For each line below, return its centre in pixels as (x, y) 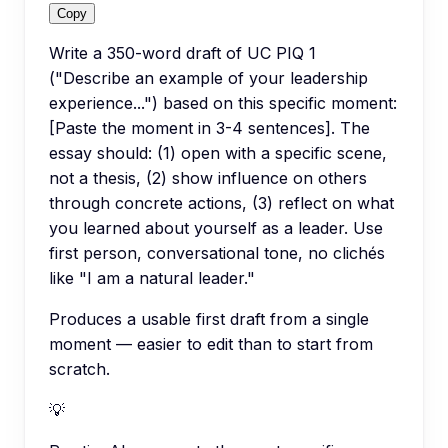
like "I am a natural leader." (152, 277)
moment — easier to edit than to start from (211, 343)
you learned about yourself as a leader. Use (216, 227)
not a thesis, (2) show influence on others (208, 177)
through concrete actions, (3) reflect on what (221, 202)
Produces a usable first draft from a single (209, 318)
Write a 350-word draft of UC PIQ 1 (182, 52)
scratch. (79, 368)
